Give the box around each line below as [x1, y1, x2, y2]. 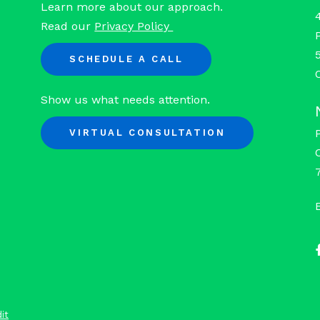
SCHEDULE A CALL [69, 54, 184, 65]
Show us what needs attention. [41, 93, 211, 107]
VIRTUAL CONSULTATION [69, 127, 226, 139]
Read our [41, 19, 95, 33]
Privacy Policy [94, 19, 174, 33]
